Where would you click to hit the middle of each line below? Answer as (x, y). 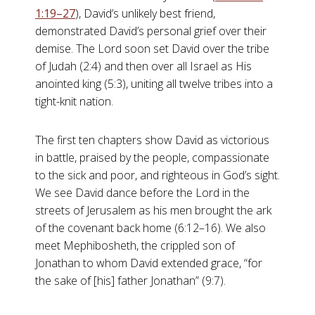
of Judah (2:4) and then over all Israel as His (143, 66)
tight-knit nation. (74, 101)
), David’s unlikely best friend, (145, 13)
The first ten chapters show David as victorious (152, 140)
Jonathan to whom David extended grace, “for (149, 263)
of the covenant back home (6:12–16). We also (150, 228)
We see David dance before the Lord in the (142, 193)
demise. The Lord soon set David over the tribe (152, 49)
